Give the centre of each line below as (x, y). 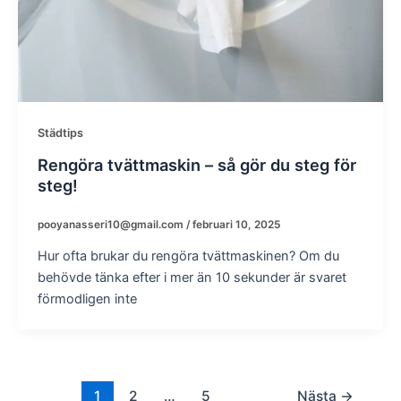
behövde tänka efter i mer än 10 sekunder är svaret (192, 277)
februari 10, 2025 (236, 224)
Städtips (60, 133)
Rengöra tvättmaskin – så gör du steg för (196, 165)
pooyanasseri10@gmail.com (111, 224)
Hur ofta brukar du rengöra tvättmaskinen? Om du (188, 256)
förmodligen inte (87, 299)
